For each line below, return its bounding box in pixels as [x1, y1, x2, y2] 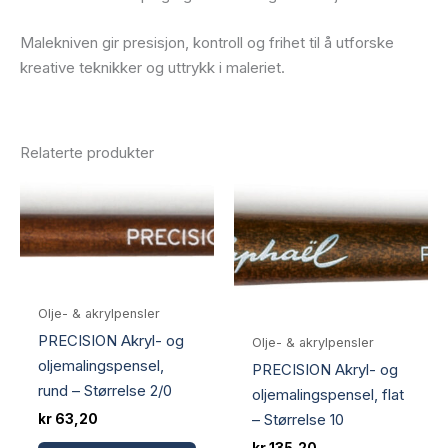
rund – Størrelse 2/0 [38, 381, 172, 401]
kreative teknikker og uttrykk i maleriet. [20, 57, 285, 77]
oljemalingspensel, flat [252, 385, 404, 405]
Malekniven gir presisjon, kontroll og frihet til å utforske [20, 32, 394, 52]
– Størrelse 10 [252, 410, 344, 430]
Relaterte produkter [20, 142, 154, 162]
